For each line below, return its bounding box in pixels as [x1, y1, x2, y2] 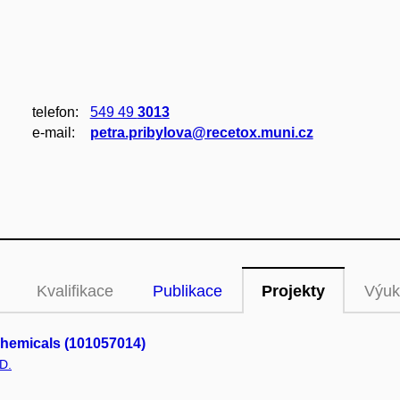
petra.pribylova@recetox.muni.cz [89, 125, 313, 140]
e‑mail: [31, 125, 75, 140]
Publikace [153, 282, 222, 300]
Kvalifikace [37, 282, 113, 300]
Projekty [262, 282, 325, 300]
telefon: [31, 104, 79, 120]
